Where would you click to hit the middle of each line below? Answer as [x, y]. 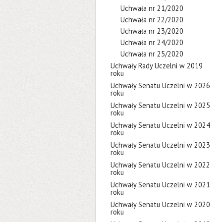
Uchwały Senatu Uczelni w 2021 [160, 185]
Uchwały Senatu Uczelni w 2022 [160, 165]
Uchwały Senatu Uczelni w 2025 [160, 105]
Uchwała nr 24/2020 [152, 42]
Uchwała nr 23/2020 [152, 31]
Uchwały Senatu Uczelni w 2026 [160, 85]
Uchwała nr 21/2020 [152, 8]
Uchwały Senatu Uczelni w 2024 [160, 125]
